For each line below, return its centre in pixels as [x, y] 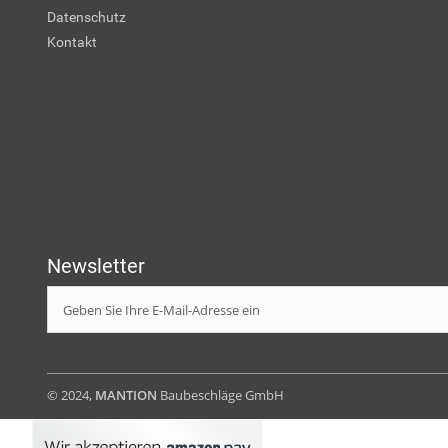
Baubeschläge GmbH [220, 395]
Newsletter [96, 267]
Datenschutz [86, 17]
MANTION [126, 395]
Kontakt [72, 42]
